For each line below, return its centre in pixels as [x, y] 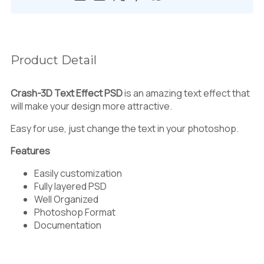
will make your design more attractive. [91, 106]
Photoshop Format [75, 212]
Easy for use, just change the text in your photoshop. [125, 128]
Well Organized [66, 199]
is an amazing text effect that [186, 93]
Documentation [68, 225]
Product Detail [54, 60]
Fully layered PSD [70, 186]
